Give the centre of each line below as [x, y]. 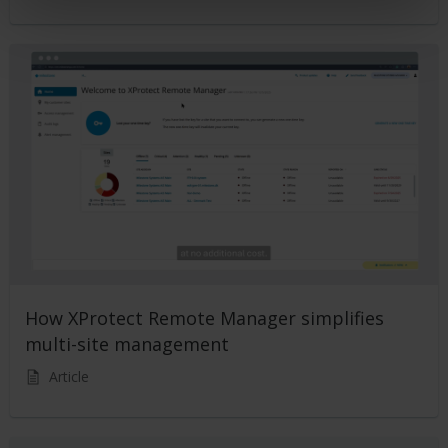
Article [69, 376]
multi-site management [127, 343]
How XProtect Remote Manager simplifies [204, 317]
